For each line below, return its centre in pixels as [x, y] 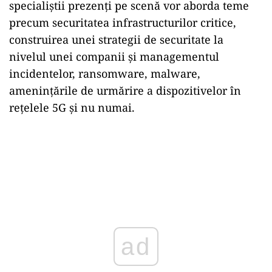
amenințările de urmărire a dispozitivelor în [125, 90]
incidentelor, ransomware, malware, [105, 73]
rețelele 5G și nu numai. [72, 107]
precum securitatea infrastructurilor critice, [123, 22]
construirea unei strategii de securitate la [116, 39]
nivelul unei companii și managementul [114, 56]
